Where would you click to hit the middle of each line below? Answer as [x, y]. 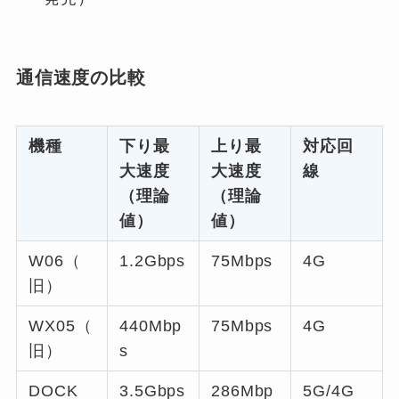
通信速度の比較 [81, 78]
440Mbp [151, 326]
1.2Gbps [152, 261]
